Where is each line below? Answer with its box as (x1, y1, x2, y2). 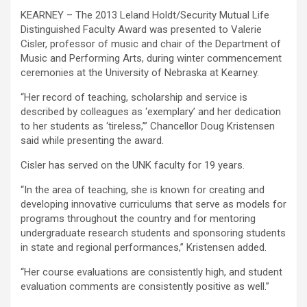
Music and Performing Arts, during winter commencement (21, 52, 282, 64)
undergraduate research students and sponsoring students (21, 227, 286, 239)
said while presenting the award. (21, 134, 164, 147)
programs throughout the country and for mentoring (21, 212, 256, 225)
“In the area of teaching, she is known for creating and (21, 184, 265, 196)
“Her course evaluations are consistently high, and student (21, 266, 282, 278)
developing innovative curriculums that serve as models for (21, 198, 286, 210)
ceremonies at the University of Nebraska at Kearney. (21, 66, 259, 79)
